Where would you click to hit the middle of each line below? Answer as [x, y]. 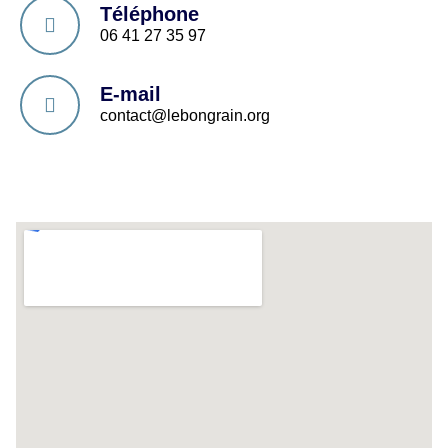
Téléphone [149, 14]
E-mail [130, 94]
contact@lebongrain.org [185, 115]
